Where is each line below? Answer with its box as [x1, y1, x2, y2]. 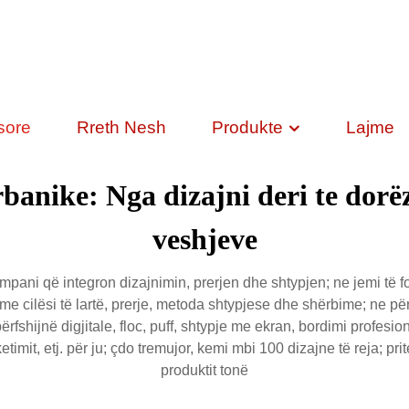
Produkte [211, 118, 288, 137]
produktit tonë [161, 362, 248, 378]
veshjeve [152, 223, 257, 256]
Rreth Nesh [76, 118, 166, 137]
